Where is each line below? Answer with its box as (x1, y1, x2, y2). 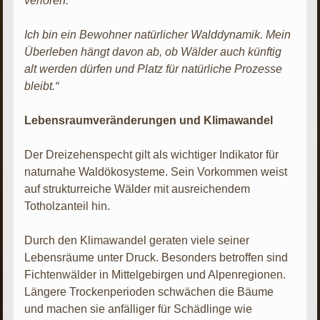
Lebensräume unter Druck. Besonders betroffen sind (24, 251, 289, 264)
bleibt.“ (24, 79, 59, 92)
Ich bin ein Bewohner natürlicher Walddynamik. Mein (24, 28, 291, 41)
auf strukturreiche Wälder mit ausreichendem (24, 182, 251, 195)
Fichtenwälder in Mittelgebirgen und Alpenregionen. (24, 268, 286, 281)
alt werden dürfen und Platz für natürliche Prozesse (24, 62, 283, 75)
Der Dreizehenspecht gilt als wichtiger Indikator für (24, 148, 279, 161)
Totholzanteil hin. (24, 199, 111, 212)
